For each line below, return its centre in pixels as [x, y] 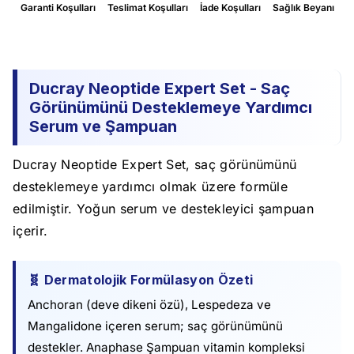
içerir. [30, 230]
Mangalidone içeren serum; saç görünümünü [155, 326]
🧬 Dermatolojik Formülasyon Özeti [141, 279]
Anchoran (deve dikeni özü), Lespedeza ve [149, 304]
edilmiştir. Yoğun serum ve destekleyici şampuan [164, 208]
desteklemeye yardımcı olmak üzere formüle [151, 186]
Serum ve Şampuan [103, 126]
